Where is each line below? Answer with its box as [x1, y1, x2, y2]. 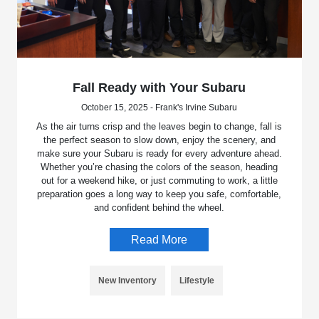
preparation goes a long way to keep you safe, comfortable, [37, 188, 282, 199]
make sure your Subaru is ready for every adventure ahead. [36, 147, 282, 159]
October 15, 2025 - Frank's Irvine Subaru [81, 102, 238, 113]
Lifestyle [179, 275, 215, 286]
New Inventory [98, 275, 157, 286]
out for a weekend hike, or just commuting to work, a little [41, 174, 278, 186]
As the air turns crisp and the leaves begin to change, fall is [36, 120, 283, 132]
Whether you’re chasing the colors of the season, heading [41, 161, 278, 172]
